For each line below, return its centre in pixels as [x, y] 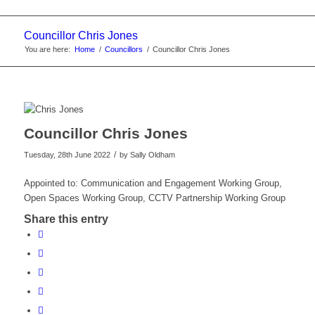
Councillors [123, 50]
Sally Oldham [152, 155]
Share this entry [66, 219]
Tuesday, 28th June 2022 [67, 155]
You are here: [47, 50]
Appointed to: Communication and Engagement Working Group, [153, 184]
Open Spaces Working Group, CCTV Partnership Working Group [154, 198]
